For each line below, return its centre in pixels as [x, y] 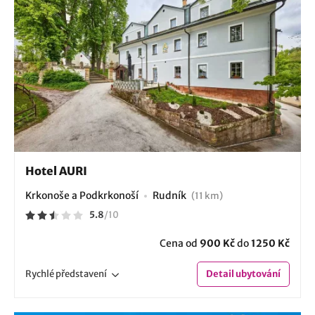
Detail [220, 274]
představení [81, 274]
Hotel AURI [56, 171]
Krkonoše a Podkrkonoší [82, 195]
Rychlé [40, 274]
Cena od [180, 243]
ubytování [257, 274]
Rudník [171, 195]
